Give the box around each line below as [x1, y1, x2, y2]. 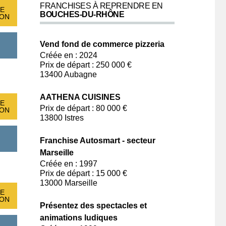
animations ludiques [40, 213, 118, 222]
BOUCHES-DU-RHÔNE [40, 10, 124, 19]
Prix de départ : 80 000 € [40, 104, 127, 112]
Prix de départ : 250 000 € [40, 61, 132, 69]
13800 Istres [40, 114, 84, 122]
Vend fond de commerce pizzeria [40, 40, 164, 48]
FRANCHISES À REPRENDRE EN [40, 2, 163, 10]
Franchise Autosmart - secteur [40, 136, 155, 145]
